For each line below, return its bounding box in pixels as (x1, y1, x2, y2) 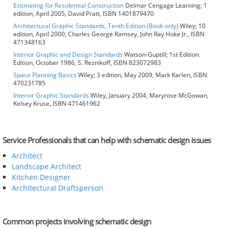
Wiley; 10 (178, 21, 205, 31)
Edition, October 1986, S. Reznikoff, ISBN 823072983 (13, 58, 161, 67)
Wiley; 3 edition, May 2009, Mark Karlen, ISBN (77, 71, 207, 80)
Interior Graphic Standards (13, 91, 89, 100)
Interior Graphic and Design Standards (13, 50, 123, 59)
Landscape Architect (11, 162, 81, 172)
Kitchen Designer (11, 172, 71, 182)
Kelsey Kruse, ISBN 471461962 (13, 99, 100, 108)
